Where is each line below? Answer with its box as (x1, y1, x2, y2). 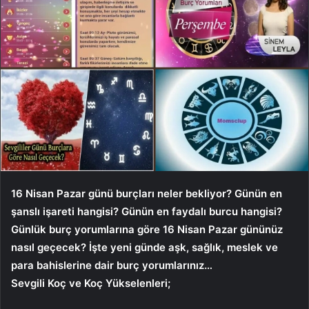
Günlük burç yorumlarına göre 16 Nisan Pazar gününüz (11, 222, 283, 236)
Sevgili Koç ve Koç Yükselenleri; (11, 276, 170, 290)
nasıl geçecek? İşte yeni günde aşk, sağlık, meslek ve (11, 240, 278, 254)
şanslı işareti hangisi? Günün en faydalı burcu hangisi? (11, 204, 282, 218)
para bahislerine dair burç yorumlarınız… (11, 258, 212, 272)
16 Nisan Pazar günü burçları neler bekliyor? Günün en (11, 186, 282, 200)
